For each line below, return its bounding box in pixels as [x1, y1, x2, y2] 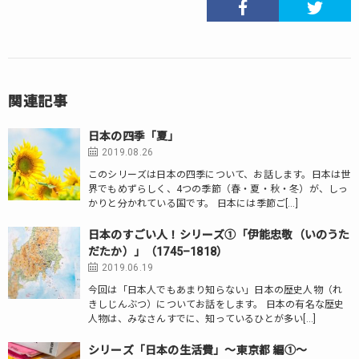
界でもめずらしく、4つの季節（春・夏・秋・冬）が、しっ [88, 184, 349, 195]
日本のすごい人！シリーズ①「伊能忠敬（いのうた [88, 228, 350, 241]
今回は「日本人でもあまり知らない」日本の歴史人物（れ [88, 284, 343, 296]
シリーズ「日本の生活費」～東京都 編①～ [88, 344, 307, 357]
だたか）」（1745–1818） [88, 245, 228, 258]
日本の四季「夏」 [88, 130, 179, 143]
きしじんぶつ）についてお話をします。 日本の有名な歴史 [88, 299, 345, 310]
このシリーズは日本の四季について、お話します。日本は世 [88, 169, 351, 180]
